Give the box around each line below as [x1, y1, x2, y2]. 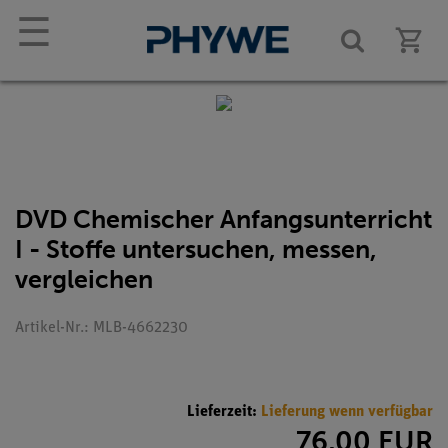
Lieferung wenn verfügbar [261, 403, 433, 420]
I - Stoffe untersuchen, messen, [15, 234, 377, 265]
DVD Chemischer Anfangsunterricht [15, 204, 432, 235]
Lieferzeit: [187, 403, 261, 420]
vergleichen [15, 264, 153, 295]
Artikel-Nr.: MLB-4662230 [15, 320, 188, 336]
